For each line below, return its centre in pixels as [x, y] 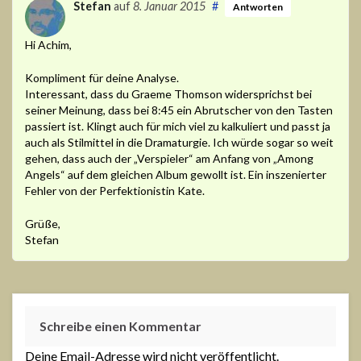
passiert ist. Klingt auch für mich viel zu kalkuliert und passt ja [178, 126]
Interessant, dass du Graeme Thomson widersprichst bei [168, 93]
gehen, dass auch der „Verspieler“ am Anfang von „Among [169, 158]
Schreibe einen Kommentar [120, 326]
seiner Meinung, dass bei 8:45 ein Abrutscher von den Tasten [179, 110]
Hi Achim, [48, 44]
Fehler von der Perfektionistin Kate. [115, 190]
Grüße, [43, 223]
